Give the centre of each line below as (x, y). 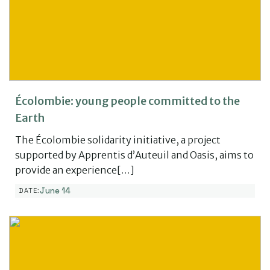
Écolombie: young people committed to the (127, 101)
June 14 (55, 190)
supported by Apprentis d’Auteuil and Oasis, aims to (134, 155)
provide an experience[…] (75, 170)
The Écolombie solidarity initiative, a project (118, 140)
